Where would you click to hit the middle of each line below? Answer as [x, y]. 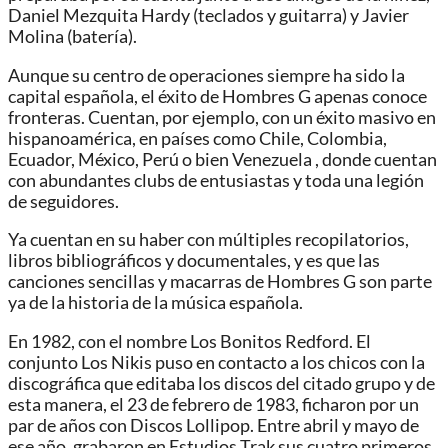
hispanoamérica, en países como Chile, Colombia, [197, 138]
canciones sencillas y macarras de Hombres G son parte [220, 282]
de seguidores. [63, 201]
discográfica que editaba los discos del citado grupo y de [221, 384]
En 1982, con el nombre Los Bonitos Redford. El [189, 342]
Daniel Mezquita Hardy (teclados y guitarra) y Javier [208, 16]
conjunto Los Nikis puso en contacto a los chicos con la [216, 363]
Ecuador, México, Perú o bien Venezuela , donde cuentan [222, 159]
